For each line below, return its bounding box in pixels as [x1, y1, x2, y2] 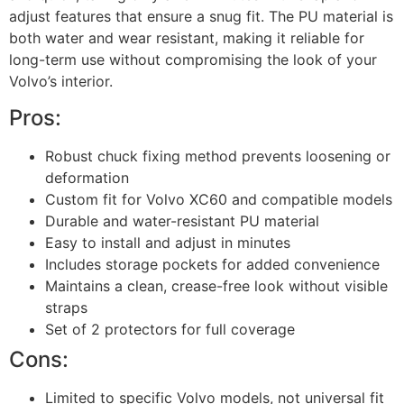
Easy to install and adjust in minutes [45, 233, 290, 252]
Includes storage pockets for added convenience [45, 254, 380, 273]
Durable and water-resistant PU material [45, 211, 319, 230]
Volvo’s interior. [9, 72, 113, 91]
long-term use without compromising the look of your [9, 50, 377, 69]
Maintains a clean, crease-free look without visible [45, 276, 388, 295]
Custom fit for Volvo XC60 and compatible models [45, 189, 392, 208]
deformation [45, 168, 129, 187]
